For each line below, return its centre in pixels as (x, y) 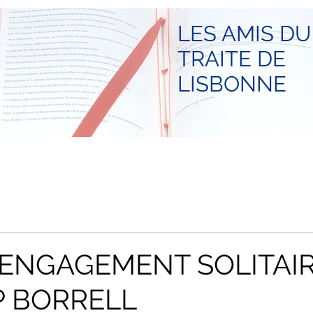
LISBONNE (232, 84)
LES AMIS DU (244, 34)
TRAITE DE (232, 59)
